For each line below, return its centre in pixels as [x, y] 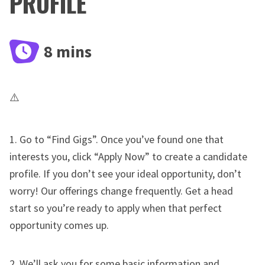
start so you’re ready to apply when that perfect [116, 208]
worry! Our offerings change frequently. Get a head [121, 191]
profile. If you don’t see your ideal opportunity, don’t [125, 174]
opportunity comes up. [59, 225]
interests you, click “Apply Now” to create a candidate [128, 157]
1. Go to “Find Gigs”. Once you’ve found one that [117, 140]
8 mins [68, 52]
